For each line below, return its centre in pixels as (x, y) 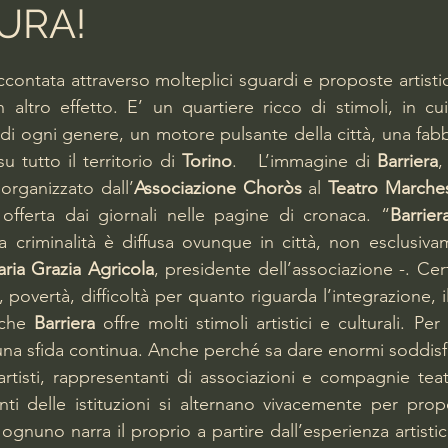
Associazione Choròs (217, 188)
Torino (207, 161)
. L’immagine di (304, 161)
